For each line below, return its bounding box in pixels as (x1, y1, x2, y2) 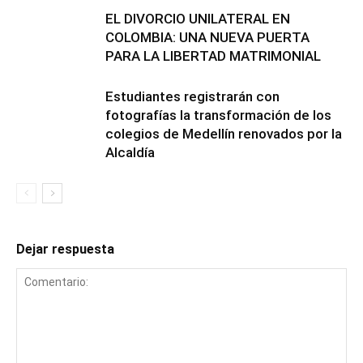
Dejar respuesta (16, 241, 114, 257)
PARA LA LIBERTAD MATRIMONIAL (105, 48, 321, 64)
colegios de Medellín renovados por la (105, 126, 342, 142)
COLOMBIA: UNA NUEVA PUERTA (105, 29, 310, 45)
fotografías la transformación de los (105, 107, 331, 123)
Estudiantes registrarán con (105, 88, 280, 105)
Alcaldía (105, 144, 155, 160)
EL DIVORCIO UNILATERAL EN (105, 11, 290, 27)
